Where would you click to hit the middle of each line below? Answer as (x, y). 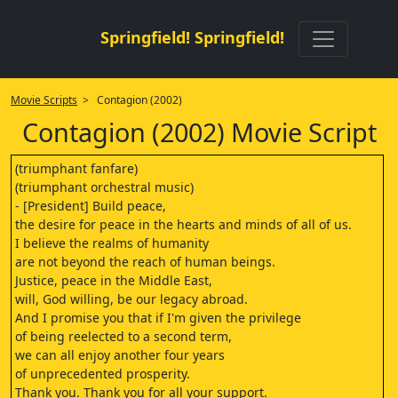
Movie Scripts (44, 100)
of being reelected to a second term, (123, 336)
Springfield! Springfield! (192, 37)
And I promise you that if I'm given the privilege (158, 318)
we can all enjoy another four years (120, 355)
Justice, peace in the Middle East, (114, 280)
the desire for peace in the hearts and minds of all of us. (183, 224)
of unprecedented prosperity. (103, 374)
